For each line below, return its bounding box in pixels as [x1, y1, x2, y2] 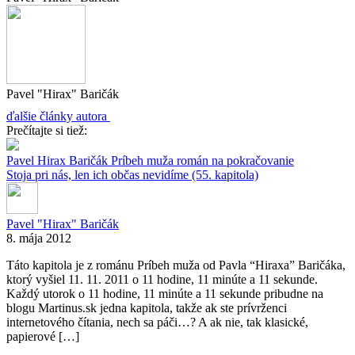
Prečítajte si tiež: [6, 123, 87, 137]
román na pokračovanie [177, 153, 294, 167]
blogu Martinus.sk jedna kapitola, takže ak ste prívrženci [6, 300, 287, 315]
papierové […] [6, 329, 79, 343]
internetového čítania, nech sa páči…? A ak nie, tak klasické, [6, 315, 308, 329]
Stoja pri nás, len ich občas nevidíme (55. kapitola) [6, 167, 258, 181]
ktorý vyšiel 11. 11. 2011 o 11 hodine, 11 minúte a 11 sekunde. [6, 272, 318, 286]
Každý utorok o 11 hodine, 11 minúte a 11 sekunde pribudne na [6, 286, 323, 300]
